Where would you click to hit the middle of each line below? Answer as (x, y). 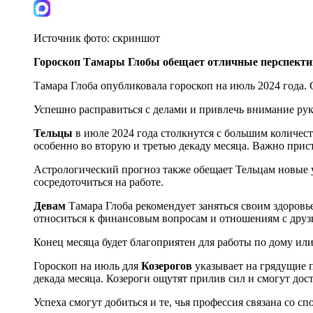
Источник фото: (73, 38)
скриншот (136, 38)
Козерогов (168, 265)
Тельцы (54, 133)
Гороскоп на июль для (87, 265)
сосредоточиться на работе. (99, 182)
